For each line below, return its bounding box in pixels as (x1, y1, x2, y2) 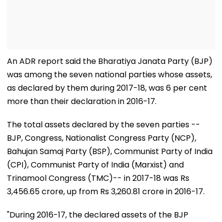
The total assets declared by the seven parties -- (7, 118, 200, 130)
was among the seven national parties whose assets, (7, 68, 212, 80)
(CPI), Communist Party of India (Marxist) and (7, 159, 184, 170)
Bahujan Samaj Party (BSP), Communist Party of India (7, 145, 213, 157)
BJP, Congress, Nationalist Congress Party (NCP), (7, 132, 196, 144)
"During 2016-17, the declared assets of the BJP (7, 209, 188, 221)
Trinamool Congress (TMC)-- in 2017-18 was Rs (7, 172, 189, 184)
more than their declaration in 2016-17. (7, 95, 157, 107)
